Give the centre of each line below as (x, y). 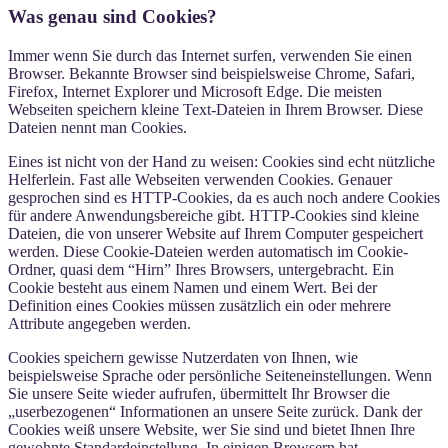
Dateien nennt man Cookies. (97, 127)
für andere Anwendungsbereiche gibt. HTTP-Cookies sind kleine (213, 215)
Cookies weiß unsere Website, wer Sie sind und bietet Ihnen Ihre (211, 429)
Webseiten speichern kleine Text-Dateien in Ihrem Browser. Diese (215, 109)
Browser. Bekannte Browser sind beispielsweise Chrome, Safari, (211, 73)
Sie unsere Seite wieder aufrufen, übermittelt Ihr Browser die (199, 393)
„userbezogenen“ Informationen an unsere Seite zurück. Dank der (215, 411)
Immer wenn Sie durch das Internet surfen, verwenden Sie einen (210, 55)
